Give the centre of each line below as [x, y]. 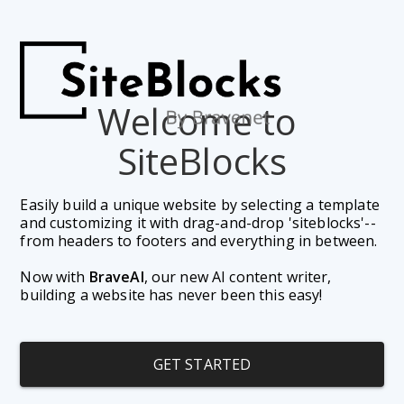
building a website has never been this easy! [171, 295]
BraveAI [116, 277]
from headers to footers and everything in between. [201, 241]
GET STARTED [202, 365]
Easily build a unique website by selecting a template [200, 205]
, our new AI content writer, [238, 277]
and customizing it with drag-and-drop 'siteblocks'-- [198, 223]
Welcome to [197, 122]
